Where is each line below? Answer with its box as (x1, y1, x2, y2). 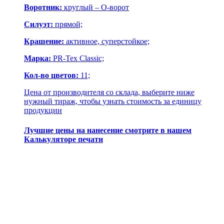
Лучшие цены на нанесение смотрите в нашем (24, 125, 191, 134)
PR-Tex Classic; (51, 54, 104, 63)
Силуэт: (24, 20, 53, 29)
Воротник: (24, 3, 62, 12)
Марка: (24, 54, 51, 63)
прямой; (53, 20, 82, 29)
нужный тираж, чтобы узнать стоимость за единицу (24, 97, 201, 106)
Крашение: (24, 37, 64, 46)
